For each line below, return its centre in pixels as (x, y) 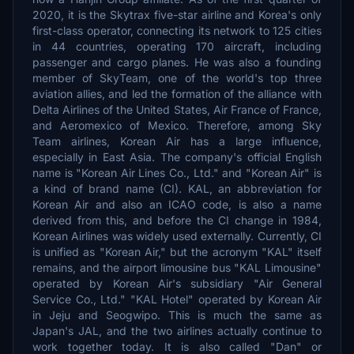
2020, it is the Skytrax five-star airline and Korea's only (177, 15)
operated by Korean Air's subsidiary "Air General (177, 283)
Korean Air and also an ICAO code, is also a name (177, 204)
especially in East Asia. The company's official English (177, 157)
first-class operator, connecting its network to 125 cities (177, 30)
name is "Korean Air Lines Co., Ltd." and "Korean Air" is (177, 173)
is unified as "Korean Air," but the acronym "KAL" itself (177, 252)
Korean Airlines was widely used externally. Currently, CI (177, 236)
